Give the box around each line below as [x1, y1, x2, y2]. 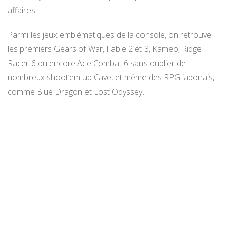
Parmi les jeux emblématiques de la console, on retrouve [8, 28, 211, 40]
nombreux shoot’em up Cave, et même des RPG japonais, [8, 71, 214, 83]
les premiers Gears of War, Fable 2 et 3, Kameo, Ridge [8, 43, 202, 54]
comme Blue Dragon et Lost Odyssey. [8, 85, 144, 97]
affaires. [8, 4, 37, 16]
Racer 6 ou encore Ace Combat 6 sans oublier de [8, 57, 186, 69]
